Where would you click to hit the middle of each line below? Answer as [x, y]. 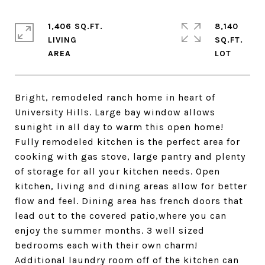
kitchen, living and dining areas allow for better [131, 186]
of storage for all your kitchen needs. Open [117, 171]
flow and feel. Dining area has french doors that [129, 201]
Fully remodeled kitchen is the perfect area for [127, 142]
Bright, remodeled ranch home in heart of [115, 97]
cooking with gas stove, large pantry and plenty [130, 156]
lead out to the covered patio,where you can [121, 216]
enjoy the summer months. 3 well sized [110, 230]
